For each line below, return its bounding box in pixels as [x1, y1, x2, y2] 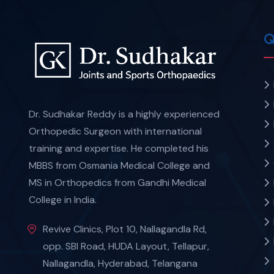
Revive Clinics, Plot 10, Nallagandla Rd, [43, 222, 207, 235]
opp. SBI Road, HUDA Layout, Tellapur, [43, 239, 209, 253]
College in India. [29, 193, 97, 206]
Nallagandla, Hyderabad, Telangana [43, 256, 198, 270]
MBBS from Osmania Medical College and [29, 158, 210, 172]
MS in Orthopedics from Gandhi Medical [29, 176, 206, 189]
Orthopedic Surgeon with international [29, 124, 202, 138]
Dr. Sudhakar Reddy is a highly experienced [29, 107, 220, 120]
